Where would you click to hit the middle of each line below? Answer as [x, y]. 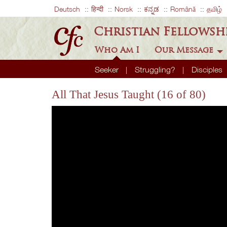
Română [183, 9]
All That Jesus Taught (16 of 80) [129, 94]
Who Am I [118, 50]
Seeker [107, 69]
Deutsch [67, 9]
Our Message [185, 50]
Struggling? [156, 69]
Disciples [208, 69]
